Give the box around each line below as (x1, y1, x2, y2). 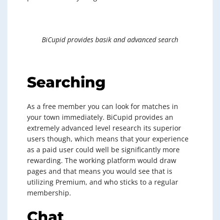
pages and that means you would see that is (27, 166, 172, 176)
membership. (27, 188, 71, 197)
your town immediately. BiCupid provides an (27, 112, 173, 122)
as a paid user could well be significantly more (27, 145, 180, 154)
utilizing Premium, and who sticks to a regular (27, 177, 178, 187)
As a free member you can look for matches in (27, 102, 178, 111)
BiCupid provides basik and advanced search (42, 35, 178, 44)
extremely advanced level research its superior (27, 123, 181, 133)
